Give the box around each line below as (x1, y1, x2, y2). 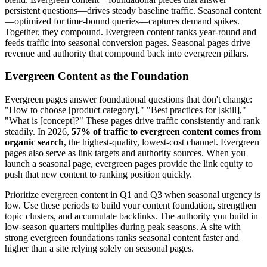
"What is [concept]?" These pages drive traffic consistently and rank (5, 115, 260, 126)
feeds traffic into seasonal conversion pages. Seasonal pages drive (5, 37, 250, 48)
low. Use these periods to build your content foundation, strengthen (5, 200, 256, 210)
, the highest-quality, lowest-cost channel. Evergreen (64, 136, 259, 147)
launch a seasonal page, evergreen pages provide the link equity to (5, 158, 253, 169)
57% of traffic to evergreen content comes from (72, 126, 261, 136)
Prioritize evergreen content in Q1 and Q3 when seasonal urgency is (5, 189, 260, 200)
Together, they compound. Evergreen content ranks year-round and (5, 26, 256, 37)
